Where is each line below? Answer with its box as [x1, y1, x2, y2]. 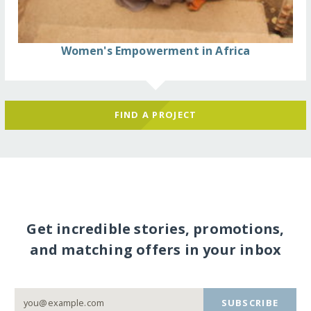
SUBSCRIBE [221, 296, 279, 310]
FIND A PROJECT [114, 108, 197, 121]
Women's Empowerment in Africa [60, 42, 251, 58]
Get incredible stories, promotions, [26, 219, 285, 239]
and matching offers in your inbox [29, 240, 282, 260]
